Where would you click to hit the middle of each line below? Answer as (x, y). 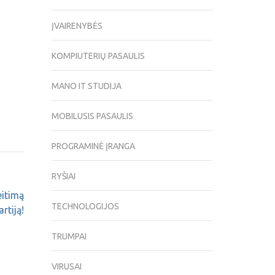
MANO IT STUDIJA (86, 86)
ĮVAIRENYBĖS (77, 26)
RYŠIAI (63, 176)
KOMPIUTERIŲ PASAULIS (98, 56)
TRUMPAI (69, 237)
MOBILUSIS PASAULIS (92, 116)
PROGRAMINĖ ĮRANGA (93, 146)
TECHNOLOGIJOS (85, 207)
